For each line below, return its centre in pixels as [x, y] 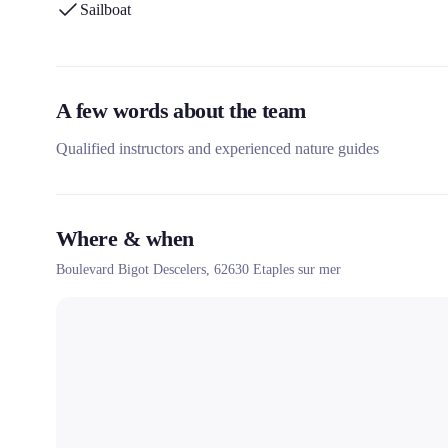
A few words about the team [181, 110]
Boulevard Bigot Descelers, [135, 269]
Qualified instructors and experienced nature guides [217, 148]
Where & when [125, 238]
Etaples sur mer [297, 269]
